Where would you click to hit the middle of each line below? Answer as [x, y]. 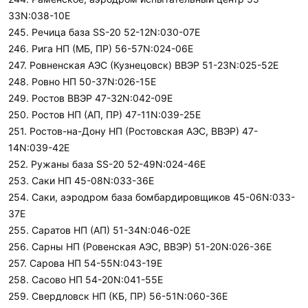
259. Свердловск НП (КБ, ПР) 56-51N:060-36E [118, 296]
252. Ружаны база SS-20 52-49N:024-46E [107, 164]
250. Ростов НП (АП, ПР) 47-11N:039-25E [104, 114]
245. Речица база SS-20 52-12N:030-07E [104, 32]
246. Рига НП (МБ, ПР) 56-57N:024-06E [101, 48]
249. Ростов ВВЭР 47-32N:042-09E [90, 98]
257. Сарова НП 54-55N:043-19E [85, 263]
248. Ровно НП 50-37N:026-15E [82, 81]
